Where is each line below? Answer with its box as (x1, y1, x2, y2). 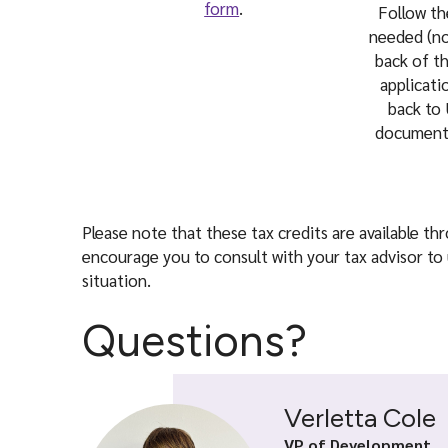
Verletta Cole (284, 402, 436, 434)
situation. (82, 268, 151, 291)
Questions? (82, 314, 307, 367)
